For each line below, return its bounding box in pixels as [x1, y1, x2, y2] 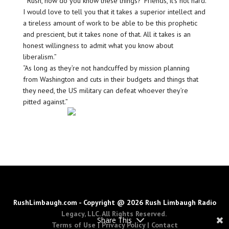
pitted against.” [22, 97, 68, 107]
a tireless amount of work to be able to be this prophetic [22, 18, 197, 28]
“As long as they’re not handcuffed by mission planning [22, 63, 190, 73]
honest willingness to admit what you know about [22, 41, 173, 51]
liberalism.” [22, 52, 57, 62]
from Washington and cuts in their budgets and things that [22, 75, 198, 84]
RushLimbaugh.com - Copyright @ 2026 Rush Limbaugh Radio [13, 198, 216, 208]
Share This [97, 215, 132, 225]
